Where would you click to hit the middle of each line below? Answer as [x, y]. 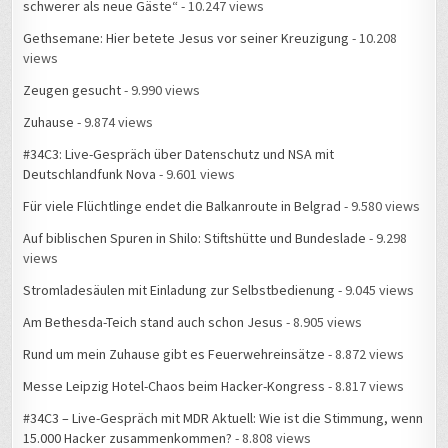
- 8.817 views [365, 386]
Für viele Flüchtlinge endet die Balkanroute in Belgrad [182, 206]
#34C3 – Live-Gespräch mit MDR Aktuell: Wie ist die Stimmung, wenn [223, 418]
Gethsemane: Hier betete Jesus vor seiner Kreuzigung [186, 38]
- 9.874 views [114, 122]
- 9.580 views [381, 206]
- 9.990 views [161, 90]
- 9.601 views [196, 174]
